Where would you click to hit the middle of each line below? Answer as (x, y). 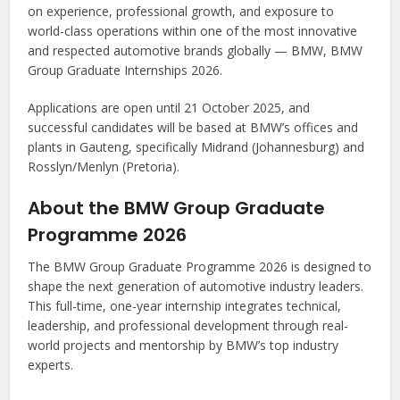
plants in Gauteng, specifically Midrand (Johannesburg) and (196, 147)
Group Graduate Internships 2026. (125, 71)
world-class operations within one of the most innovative (193, 31)
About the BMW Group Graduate (177, 208)
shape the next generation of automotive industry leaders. (196, 287)
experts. (51, 365)
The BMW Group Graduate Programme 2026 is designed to (200, 267)
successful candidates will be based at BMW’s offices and (193, 128)
